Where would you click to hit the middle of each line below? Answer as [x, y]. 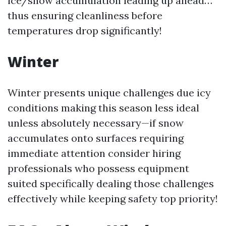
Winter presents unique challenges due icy [109, 92]
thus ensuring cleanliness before [85, 15]
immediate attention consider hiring [94, 153]
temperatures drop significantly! [85, 30]
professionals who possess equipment [98, 168]
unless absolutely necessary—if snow [96, 123]
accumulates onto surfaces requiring [96, 138]
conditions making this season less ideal [103, 107]
